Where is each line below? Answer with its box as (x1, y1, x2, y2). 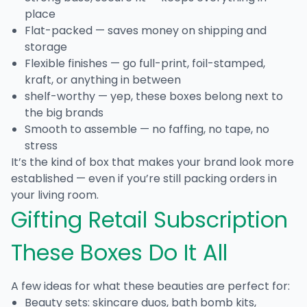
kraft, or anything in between (25, 71, 181, 88)
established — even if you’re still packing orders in (11, 170, 277, 186)
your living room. (11, 186, 99, 203)
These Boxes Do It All (11, 236, 228, 268)
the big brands (25, 104, 103, 121)
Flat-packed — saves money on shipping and (25, 22, 267, 38)
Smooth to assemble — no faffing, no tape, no (25, 121, 269, 137)
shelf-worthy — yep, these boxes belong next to (25, 88, 283, 104)
